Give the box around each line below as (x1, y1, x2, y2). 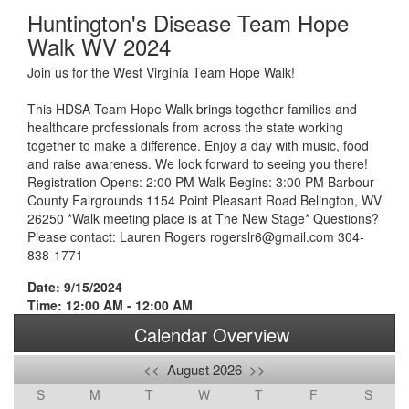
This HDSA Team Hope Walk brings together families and (27, 100, 357, 118)
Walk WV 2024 (27, 30, 171, 62)
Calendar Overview (133, 321, 289, 348)
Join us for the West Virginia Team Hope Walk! (27, 63, 295, 81)
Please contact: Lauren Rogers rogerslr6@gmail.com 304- (27, 227, 364, 246)
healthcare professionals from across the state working (27, 118, 343, 136)
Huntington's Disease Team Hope (27, 6, 349, 38)
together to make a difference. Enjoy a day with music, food (27, 136, 369, 154)
